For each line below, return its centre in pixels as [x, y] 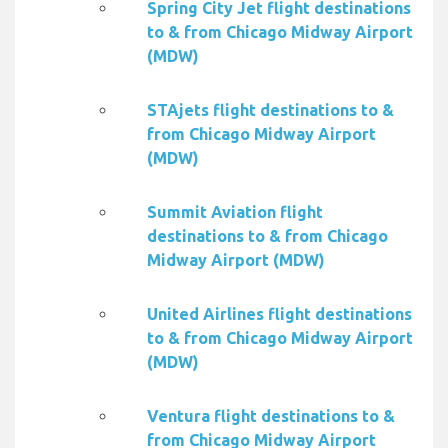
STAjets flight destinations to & [270, 110]
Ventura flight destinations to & [271, 416]
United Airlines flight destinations [279, 314]
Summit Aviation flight [235, 212]
